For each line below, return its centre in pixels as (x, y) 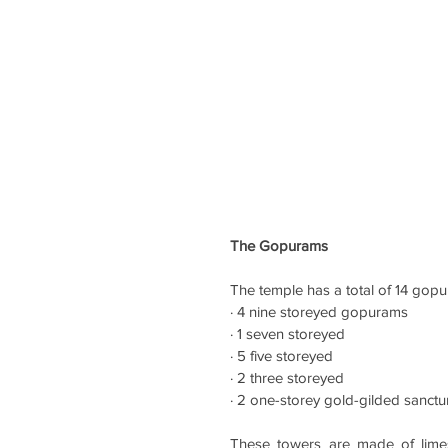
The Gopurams (281, 245)
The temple (268, 289)
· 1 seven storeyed (287, 333)
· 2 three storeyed (289, 377)
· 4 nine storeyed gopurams (319, 311)
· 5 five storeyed (281, 355)
